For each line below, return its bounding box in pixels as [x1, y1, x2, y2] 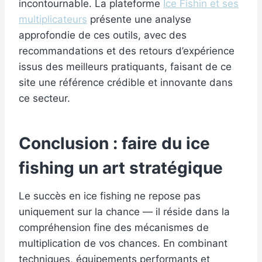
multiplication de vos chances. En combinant [19, 237, 227, 250]
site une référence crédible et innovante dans [19, 77, 233, 89]
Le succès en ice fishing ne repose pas [19, 190, 201, 202]
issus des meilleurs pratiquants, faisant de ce [19, 61, 232, 73]
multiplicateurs [19, 13, 87, 26]
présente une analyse [87, 13, 191, 26]
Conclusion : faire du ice [19, 133, 210, 154]
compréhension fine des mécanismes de [19, 222, 209, 234]
